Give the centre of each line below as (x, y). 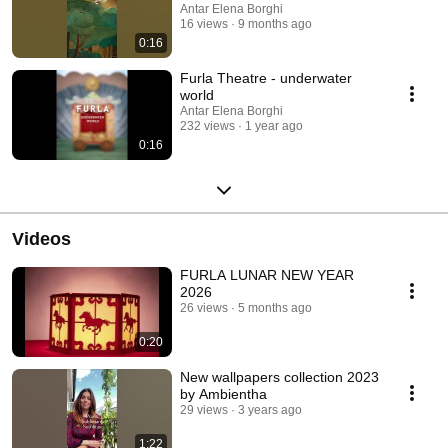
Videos (41, 238)
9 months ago (275, 23)
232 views (207, 125)
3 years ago (270, 409)
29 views (204, 409)
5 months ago (275, 307)
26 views (204, 307)
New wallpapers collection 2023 (279, 376)
